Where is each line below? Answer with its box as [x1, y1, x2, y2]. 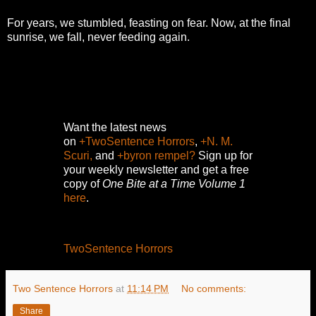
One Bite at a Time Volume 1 [102, 177, 245, 190]
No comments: [181, 282, 247, 294]
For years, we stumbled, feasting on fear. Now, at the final [7, 17, 291, 30]
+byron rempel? [117, 149, 195, 162]
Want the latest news [63, 121, 166, 133]
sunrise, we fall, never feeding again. [7, 31, 190, 44]
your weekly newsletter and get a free [63, 163, 249, 176]
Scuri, [63, 149, 92, 162]
